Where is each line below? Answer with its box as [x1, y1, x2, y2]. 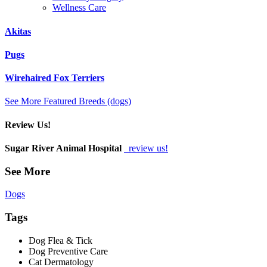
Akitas [5, 26, 31, 36]
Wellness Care [52, 2, 106, 13]
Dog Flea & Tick [29, 235, 92, 246]
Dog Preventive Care [29, 246, 108, 256]
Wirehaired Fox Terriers [5, 73, 104, 83]
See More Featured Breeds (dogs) [5, 96, 131, 107]
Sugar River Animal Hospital [5, 142, 122, 153]
